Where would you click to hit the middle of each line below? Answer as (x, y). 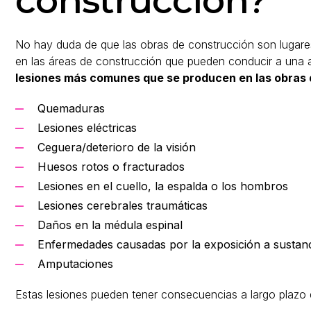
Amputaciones (75, 264)
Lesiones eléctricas (87, 128)
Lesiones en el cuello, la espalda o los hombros (163, 186)
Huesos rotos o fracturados (111, 167)
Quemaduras (71, 108)
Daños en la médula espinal (110, 225)
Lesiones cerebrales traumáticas (123, 205)
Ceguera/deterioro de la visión (117, 147)
